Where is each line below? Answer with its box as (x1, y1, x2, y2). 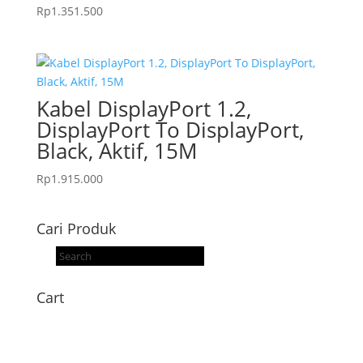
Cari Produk (36, 219, 116, 239)
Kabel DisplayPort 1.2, (36, 94, 251, 124)
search (54, 263, 92, 280)
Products (54, 245, 103, 261)
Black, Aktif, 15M (36, 136, 197, 166)
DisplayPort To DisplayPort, (36, 115, 304, 145)
